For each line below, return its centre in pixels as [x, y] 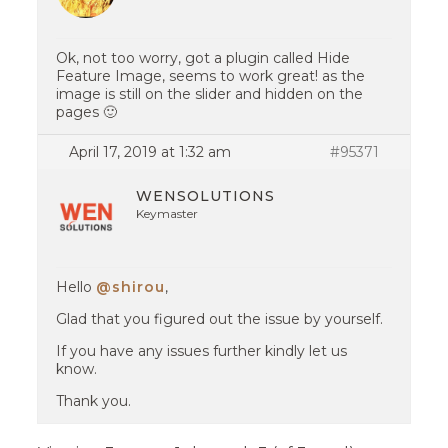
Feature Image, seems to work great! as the [211, 76]
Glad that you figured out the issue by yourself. [220, 319]
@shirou [131, 287]
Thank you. [94, 401]
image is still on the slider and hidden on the [210, 94]
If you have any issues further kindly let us [202, 351]
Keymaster [167, 213]
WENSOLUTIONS [206, 196]
